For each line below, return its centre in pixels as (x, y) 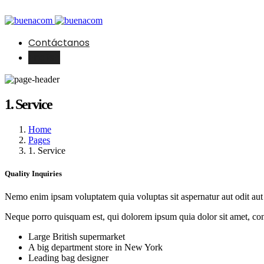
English (44, 57)
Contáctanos (59, 43)
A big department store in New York (95, 247)
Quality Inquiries (33, 173)
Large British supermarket (77, 237)
